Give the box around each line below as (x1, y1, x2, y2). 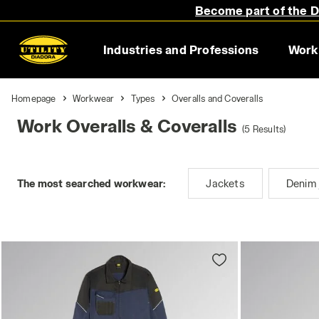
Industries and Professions (103, 43, 259, 56)
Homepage (11, 93, 56, 103)
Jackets (206, 177, 245, 189)
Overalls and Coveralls (171, 93, 263, 103)
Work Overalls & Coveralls (17, 115, 236, 136)
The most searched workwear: (17, 177, 166, 189)
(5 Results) (242, 124, 286, 134)
